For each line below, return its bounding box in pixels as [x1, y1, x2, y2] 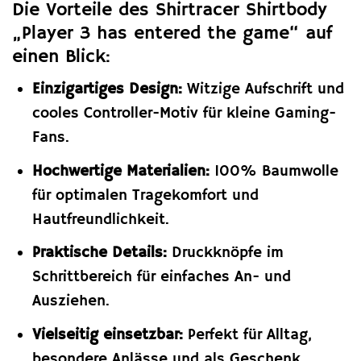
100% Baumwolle [209, 161, 338, 181]
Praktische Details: [31, 243, 167, 263]
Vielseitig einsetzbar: [31, 325, 183, 345]
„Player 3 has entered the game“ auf [12, 21, 333, 45]
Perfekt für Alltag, [182, 325, 312, 345]
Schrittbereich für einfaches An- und [31, 268, 291, 288]
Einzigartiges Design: [31, 80, 182, 100]
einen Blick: [12, 44, 110, 68]
